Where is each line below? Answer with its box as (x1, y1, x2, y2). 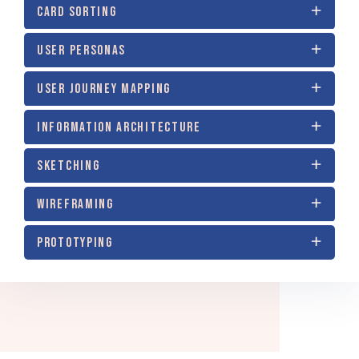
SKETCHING (37, 157, 100, 174)
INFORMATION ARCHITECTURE (37, 119, 201, 135)
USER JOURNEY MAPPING (37, 80, 171, 97)
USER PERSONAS (37, 42, 127, 58)
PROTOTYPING (37, 234, 113, 251)
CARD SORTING (37, 3, 117, 20)
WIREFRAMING (37, 196, 114, 212)
